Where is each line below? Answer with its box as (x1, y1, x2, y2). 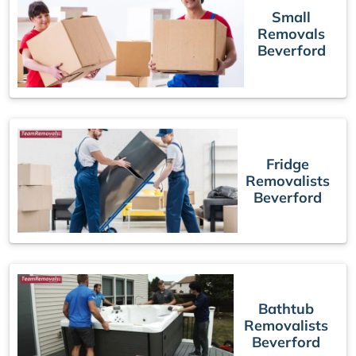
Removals (257, 24, 326, 43)
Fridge (266, 154, 310, 173)
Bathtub (257, 299, 314, 318)
